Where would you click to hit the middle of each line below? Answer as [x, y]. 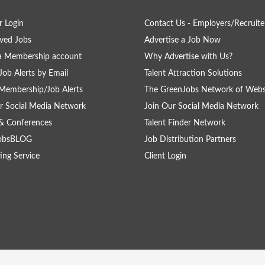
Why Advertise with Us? [188, 57]
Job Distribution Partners [190, 140]
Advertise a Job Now [182, 40]
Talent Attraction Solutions [193, 73]
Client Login [165, 156]
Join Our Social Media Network [201, 106]
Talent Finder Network [185, 123]
